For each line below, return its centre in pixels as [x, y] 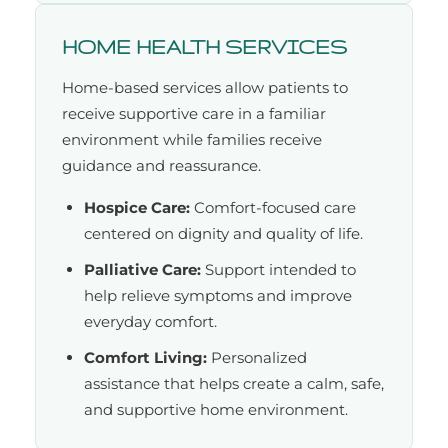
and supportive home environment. [216, 410]
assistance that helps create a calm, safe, [234, 384]
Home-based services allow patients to [205, 88]
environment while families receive [192, 140]
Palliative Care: [142, 270]
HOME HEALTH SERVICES [204, 47]
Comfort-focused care [273, 208]
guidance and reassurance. [161, 166]
